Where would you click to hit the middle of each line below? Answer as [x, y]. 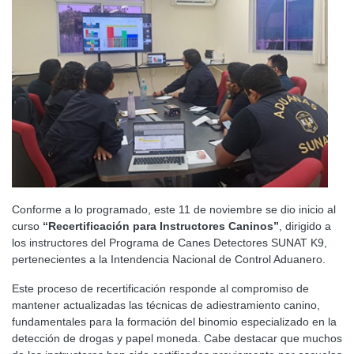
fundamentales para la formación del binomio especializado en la [174, 322]
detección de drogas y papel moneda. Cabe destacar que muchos [177, 339]
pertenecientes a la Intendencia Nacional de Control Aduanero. [169, 260]
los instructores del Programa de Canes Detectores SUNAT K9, [169, 243]
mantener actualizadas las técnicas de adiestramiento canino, [166, 305]
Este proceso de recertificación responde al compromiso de [160, 289]
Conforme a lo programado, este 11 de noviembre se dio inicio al [174, 210]
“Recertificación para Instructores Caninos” [161, 226]
